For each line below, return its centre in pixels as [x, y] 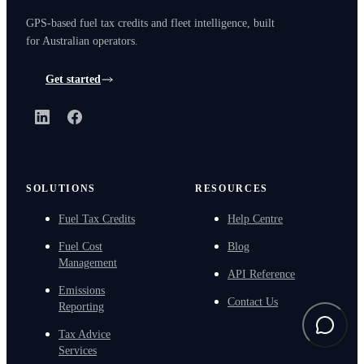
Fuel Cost [80, 246]
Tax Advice [84, 334]
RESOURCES [232, 188]
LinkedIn [65, 123]
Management [88, 262]
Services [78, 350]
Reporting [81, 306]
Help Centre [255, 219]
